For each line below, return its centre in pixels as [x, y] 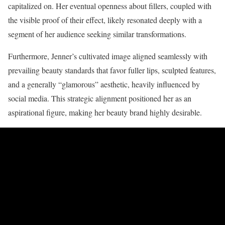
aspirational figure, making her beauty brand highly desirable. [105, 112]
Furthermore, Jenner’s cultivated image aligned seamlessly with [108, 56]
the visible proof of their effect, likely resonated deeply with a [105, 20]
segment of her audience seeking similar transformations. [97, 34]
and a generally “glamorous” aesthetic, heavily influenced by [104, 84]
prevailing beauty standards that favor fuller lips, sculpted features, [112, 70]
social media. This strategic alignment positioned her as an [100, 98]
